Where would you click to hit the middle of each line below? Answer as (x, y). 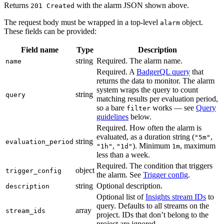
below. (140, 117)
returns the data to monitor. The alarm (155, 81)
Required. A (116, 72)
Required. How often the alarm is (149, 128)
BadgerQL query (163, 72)
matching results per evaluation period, (157, 99)
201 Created (52, 6)
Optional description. (129, 186)
